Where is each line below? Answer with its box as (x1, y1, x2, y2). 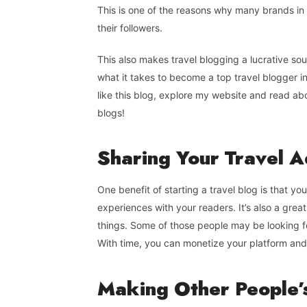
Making (97, 274, 174, 303)
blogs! (97, 106, 125, 119)
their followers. (97, 21, 162, 34)
